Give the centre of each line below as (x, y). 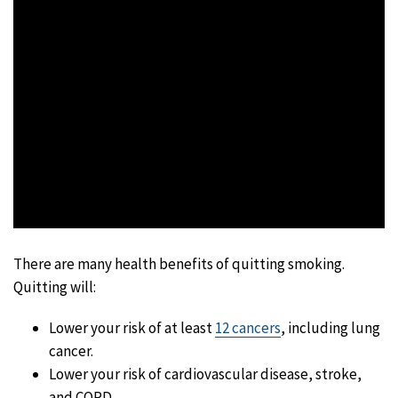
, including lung (330, 327)
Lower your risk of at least (132, 327)
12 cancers (248, 327)
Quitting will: (55, 287)
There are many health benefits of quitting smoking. (179, 263)
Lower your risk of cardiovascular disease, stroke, (205, 374)
